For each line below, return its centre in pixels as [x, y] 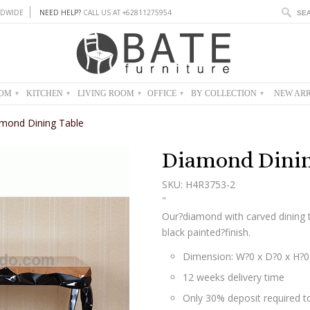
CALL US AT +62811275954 [126, 12]
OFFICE [163, 93]
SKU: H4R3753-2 [199, 184]
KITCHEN [46, 93]
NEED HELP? [60, 12]
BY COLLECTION [225, 93]
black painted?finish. [206, 232]
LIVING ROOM [107, 93]
